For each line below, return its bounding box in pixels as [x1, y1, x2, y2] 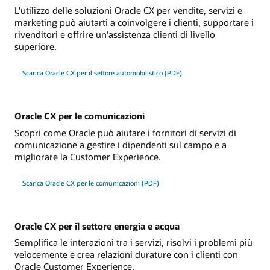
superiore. [14, 40, 57, 53]
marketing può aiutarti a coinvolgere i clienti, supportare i [14, 16, 254, 29]
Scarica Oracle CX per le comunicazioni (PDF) [22, 178, 159, 187]
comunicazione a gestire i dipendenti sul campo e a [14, 138, 227, 151]
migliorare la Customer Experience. [14, 150, 161, 163]
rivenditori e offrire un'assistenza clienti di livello [14, 28, 215, 41]
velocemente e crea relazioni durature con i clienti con [14, 248, 238, 261]
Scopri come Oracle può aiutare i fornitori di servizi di [14, 126, 236, 139]
